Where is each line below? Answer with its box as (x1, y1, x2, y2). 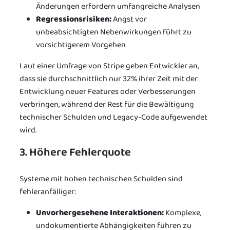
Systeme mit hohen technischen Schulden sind (20, 172, 183, 186)
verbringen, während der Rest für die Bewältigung (20, 98, 194, 111)
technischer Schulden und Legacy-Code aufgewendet (20, 111, 207, 124)
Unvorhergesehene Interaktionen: (36, 206, 164, 220)
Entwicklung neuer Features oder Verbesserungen (20, 85, 196, 99)
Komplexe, (164, 206, 201, 220)
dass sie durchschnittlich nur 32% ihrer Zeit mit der (20, 72, 198, 86)
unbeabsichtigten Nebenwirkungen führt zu (36, 26, 191, 39)
